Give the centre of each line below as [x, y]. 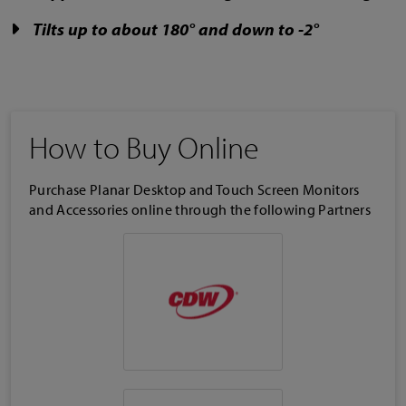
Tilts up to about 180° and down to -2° [174, 29]
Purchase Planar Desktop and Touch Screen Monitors [194, 189]
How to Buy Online [144, 147]
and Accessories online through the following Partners [200, 209]
